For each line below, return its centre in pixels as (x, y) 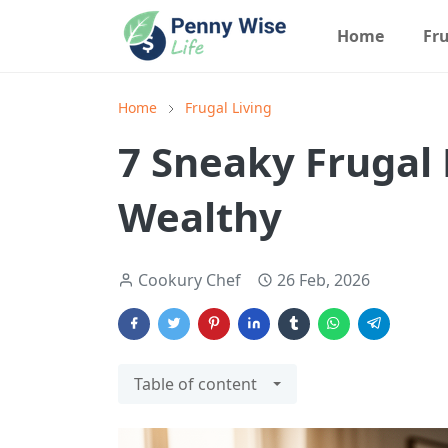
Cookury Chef (189, 280)
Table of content (195, 384)
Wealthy (200, 216)
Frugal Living (228, 107)
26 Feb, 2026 (323, 280)
